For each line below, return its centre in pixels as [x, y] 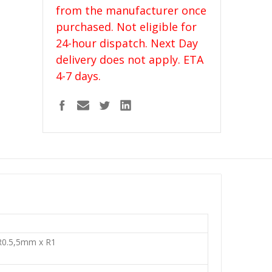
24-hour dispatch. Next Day [127, 43]
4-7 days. [78, 76]
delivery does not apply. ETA [129, 60]
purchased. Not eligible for [126, 27]
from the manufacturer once [131, 11]
